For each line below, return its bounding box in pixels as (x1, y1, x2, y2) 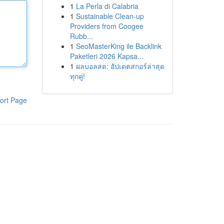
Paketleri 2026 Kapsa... (69, 51, 143, 61)
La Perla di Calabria (75, 1, 138, 11)
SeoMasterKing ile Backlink (75, 41, 161, 51)
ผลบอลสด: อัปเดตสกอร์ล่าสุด (75, 61, 164, 71)
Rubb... (69, 31, 93, 41)
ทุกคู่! (69, 71, 85, 81)
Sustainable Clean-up (75, 11, 144, 21)
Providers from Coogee (69, 21, 143, 31)
